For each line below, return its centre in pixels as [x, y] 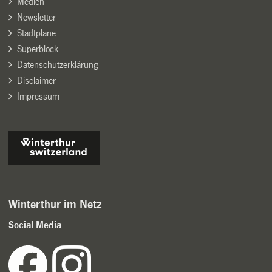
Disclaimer [36, 80]
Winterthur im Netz [56, 204]
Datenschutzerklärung [57, 64]
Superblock [37, 49]
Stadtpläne [36, 33]
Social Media [35, 225]
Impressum [38, 96]
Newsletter [36, 17]
